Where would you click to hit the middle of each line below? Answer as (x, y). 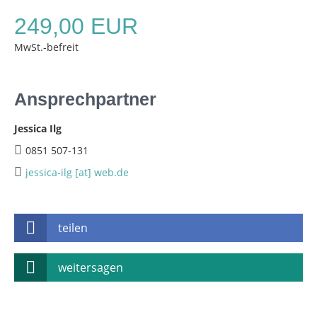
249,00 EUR (76, 26)
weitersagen (91, 267)
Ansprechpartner (85, 99)
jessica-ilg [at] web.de (77, 172)
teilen (73, 228)
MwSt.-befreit (46, 47)
